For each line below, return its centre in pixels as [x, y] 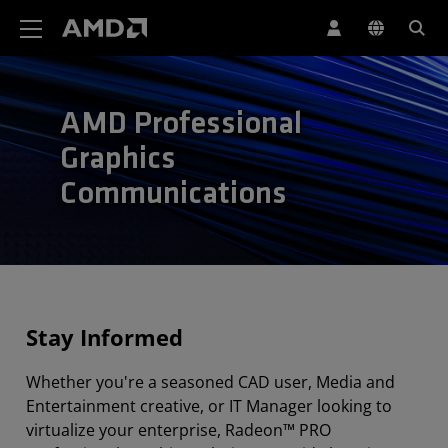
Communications [173, 195]
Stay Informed [104, 337]
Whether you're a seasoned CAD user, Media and [210, 382]
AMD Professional [181, 125]
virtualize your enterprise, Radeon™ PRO [178, 430]
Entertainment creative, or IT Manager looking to [209, 406]
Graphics [118, 160]
